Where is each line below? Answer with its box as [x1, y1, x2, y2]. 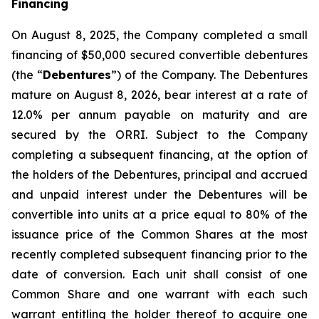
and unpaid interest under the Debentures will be [11, 187, 308, 202]
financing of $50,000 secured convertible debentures [11, 48, 308, 62]
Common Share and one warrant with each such [11, 287, 308, 301]
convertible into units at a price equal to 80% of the [11, 207, 308, 221]
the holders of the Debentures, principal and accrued [11, 167, 308, 182]
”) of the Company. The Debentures [111, 68, 308, 82]
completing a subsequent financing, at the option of [11, 147, 308, 162]
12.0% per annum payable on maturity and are [11, 108, 308, 122]
